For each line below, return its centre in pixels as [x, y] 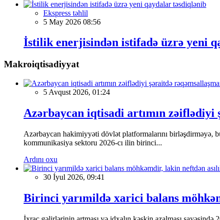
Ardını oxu [41, 159]
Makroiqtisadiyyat [41, 64]
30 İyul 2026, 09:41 [74, 177]
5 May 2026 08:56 [72, 22]
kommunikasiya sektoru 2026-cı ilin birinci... [93, 142]
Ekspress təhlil [66, 13]
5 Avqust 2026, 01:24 [77, 92]
